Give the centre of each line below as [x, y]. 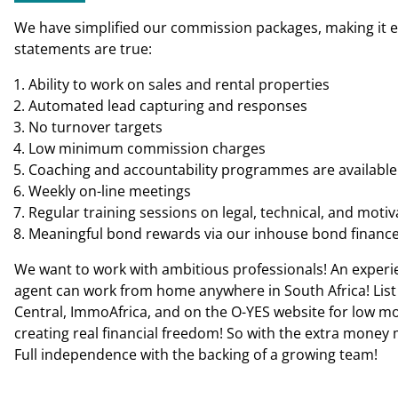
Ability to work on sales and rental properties [179, 84]
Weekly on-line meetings [110, 191]
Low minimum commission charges [147, 148]
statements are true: [83, 49]
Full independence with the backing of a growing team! [196, 354]
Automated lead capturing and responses [168, 106]
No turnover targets [96, 127]
